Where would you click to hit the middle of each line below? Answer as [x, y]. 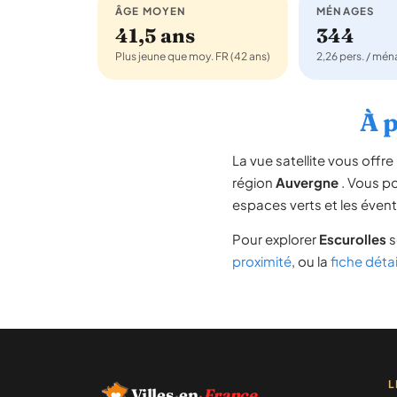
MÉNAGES [346, 11]
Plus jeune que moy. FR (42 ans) [193, 56]
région [254, 182]
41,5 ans [155, 35]
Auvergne [307, 182]
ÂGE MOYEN [151, 11]
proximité [262, 261]
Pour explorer [276, 239]
